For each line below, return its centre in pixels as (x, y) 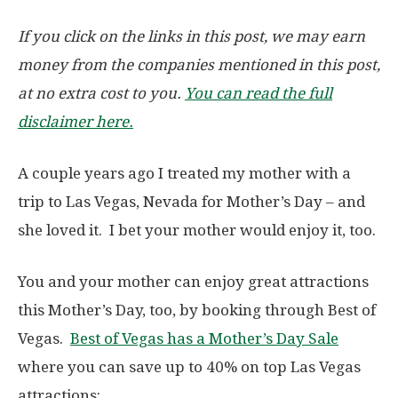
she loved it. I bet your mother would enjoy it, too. (197, 230)
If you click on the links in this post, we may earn (191, 36)
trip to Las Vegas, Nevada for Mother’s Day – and (191, 201)
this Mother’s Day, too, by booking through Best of (197, 310)
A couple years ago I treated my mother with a (184, 173)
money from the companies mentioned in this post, (199, 64)
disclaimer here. (76, 121)
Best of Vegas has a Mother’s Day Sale (204, 338)
